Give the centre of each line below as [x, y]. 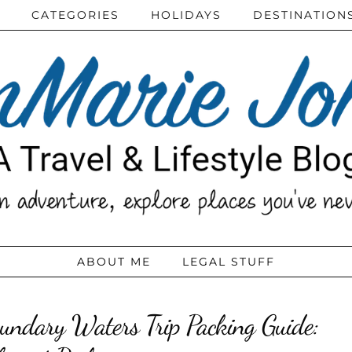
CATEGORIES [75, 15]
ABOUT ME [114, 262]
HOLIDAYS [186, 15]
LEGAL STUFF [229, 262]
